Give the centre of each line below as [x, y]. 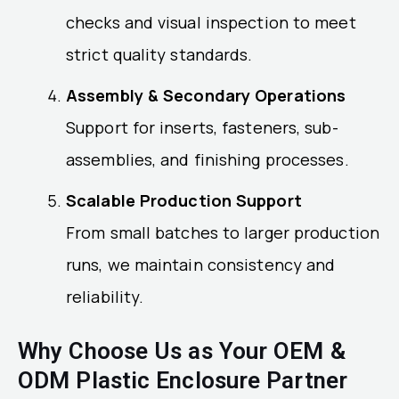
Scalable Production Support [184, 201]
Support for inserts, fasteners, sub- [202, 128]
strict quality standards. [159, 55]
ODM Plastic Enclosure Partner [183, 381]
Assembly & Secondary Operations [206, 96]
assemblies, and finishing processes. [208, 160]
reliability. [105, 297]
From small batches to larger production [223, 233]
